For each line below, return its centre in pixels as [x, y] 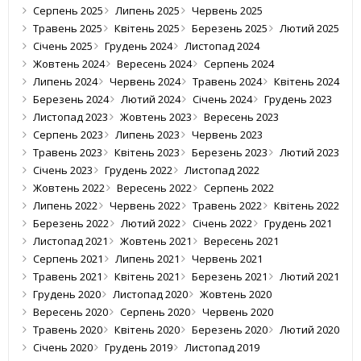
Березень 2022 [71, 224]
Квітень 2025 [147, 29]
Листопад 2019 [222, 348]
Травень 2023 [68, 153]
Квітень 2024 [307, 82]
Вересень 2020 [71, 312]
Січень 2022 [222, 224]
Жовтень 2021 [156, 241]
